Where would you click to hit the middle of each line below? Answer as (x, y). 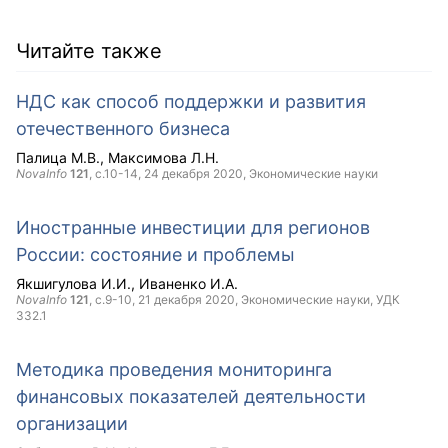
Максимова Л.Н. (163, 157)
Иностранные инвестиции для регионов (193, 227)
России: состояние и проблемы (155, 254)
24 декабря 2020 (193, 173)
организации (72, 423)
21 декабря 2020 (186, 299)
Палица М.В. (58, 157)
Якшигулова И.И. (73, 283)
